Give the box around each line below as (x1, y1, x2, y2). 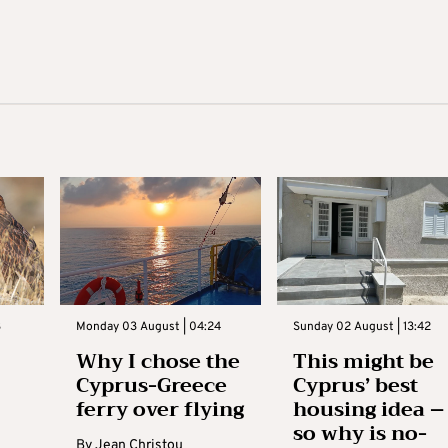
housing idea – (293, 391, 445, 427)
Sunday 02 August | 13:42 (293, 318, 432, 335)
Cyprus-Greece (75, 367, 227, 403)
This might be (293, 343, 435, 379)
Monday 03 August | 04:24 (75, 318, 221, 335)
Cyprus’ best (293, 367, 419, 403)
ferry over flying (75, 391, 244, 427)
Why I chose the (75, 343, 240, 379)
